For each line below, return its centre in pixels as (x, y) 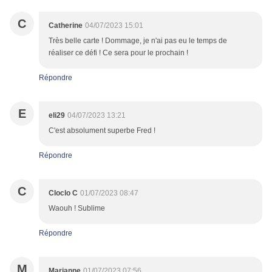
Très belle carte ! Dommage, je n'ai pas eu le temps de (138, 41)
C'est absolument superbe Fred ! (102, 131)
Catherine (66, 26)
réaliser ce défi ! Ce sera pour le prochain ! (118, 53)
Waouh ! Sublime (77, 209)
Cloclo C (63, 193)
